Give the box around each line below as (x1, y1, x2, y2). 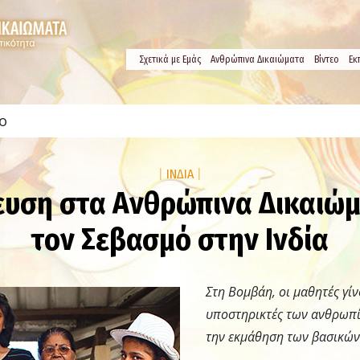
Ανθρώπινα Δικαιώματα (211, 53, 305, 65)
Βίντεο (314, 53, 339, 65)
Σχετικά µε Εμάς (139, 53, 201, 65)
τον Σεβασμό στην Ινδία (31, 221, 329, 258)
